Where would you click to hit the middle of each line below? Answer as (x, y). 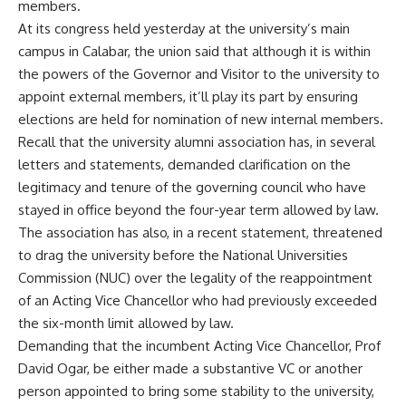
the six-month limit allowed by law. (126, 324)
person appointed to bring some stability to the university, (196, 391)
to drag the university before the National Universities (183, 256)
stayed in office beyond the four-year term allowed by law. (198, 210)
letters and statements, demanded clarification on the (184, 165)
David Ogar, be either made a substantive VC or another (190, 369)
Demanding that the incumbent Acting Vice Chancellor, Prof (199, 346)
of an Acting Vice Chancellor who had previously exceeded (198, 301)
